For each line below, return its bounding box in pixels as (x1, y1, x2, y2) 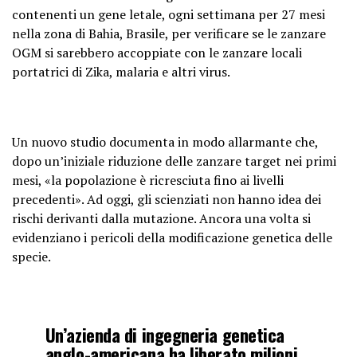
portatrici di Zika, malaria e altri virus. (12, 63, 230, 80)
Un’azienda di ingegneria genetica (45, 321, 285, 347)
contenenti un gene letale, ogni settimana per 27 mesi (12, 6, 325, 23)
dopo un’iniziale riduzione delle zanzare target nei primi (12, 152, 336, 170)
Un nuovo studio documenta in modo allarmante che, (12, 133, 318, 151)
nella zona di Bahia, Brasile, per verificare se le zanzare (12, 25, 326, 42)
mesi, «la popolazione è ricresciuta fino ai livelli (12, 171, 284, 189)
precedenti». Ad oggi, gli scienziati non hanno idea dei (12, 190, 321, 208)
